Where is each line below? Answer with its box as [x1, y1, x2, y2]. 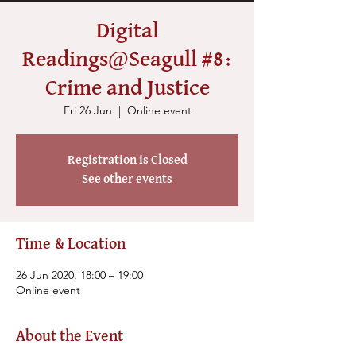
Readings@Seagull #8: [22, 49, 232, 71]
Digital [95, 21, 159, 42]
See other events [82, 173, 172, 186]
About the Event [16, 329, 123, 344]
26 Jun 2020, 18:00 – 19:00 [16, 268, 143, 282]
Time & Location [16, 237, 126, 252]
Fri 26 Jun [63, 103, 112, 118]
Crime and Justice [44, 78, 210, 99]
